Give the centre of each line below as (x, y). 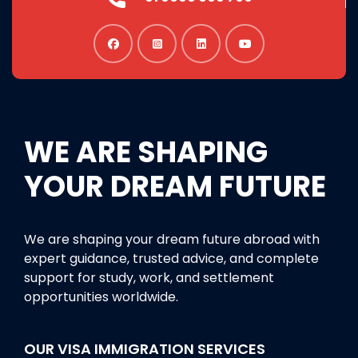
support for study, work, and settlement (149, 277)
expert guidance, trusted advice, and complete (171, 258)
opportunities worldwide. (101, 296)
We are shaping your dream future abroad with (172, 239)
